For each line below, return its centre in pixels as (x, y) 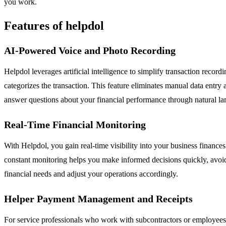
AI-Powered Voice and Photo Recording (90, 50)
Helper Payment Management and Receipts (98, 199)
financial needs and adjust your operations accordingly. (91, 174)
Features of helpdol (54, 25)
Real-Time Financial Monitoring (75, 124)
